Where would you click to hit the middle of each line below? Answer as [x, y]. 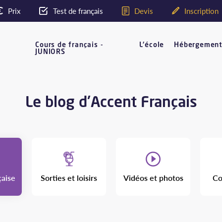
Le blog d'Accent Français [111, 102]
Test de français [78, 11]
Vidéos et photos [153, 178]
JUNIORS [50, 51]
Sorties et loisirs [69, 178]
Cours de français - [69, 44]
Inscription [201, 11]
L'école [152, 44]
